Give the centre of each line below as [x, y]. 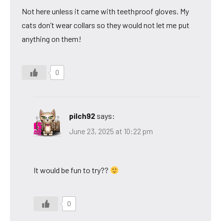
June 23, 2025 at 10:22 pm [111, 131]
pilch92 [82, 115]
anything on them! [52, 38]
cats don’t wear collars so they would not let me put [106, 25]
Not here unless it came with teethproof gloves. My [105, 11]
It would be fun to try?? [72, 170]
